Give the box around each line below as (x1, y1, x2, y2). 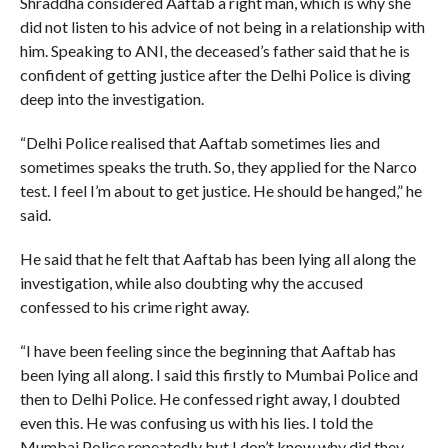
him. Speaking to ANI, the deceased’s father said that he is (19, 40, 410, 60)
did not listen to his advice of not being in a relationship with (19, 16, 425, 36)
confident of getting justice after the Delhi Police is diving (19, 64, 411, 84)
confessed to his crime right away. (19, 296, 249, 316)
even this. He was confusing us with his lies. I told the (19, 412, 373, 432)
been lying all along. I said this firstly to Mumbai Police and (19, 364, 418, 384)
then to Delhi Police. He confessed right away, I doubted (19, 388, 400, 408)
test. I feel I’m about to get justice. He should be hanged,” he (19, 180, 422, 200)
